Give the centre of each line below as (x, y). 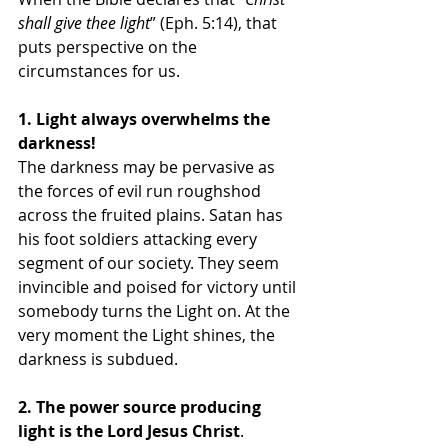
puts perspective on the (109, 46)
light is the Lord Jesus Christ (129, 430)
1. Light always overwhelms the (146, 118)
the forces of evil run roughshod (141, 190)
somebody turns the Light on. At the (156, 310)
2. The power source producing (141, 406)
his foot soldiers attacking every (139, 238)
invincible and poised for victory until (159, 286)
